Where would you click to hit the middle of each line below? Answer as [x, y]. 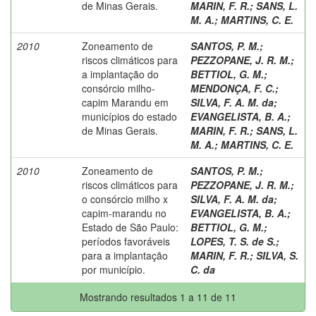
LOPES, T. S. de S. [233, 241]
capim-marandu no [124, 213]
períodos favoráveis [126, 241]
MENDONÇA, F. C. [233, 88]
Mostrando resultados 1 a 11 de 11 [158, 297]
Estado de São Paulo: [130, 227]
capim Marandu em [125, 102]
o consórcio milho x [125, 199]
